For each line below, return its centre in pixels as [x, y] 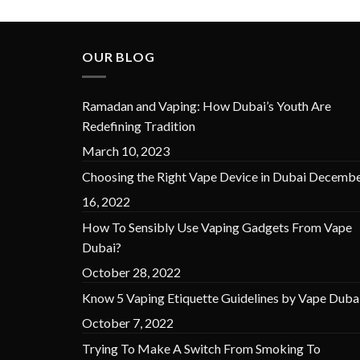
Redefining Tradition [139, 125]
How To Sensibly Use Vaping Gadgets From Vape [217, 227]
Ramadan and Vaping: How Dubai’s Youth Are [207, 105]
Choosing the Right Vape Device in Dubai [194, 176]
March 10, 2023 [126, 150]
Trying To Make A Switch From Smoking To [201, 348]
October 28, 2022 [131, 272]
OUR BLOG [119, 57]
